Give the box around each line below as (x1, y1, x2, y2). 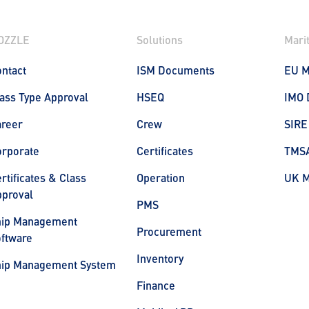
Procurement (137, 225, 201, 238)
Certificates (137, 144, 193, 157)
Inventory (137, 252, 183, 265)
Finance (137, 279, 175, 292)
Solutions (137, 33, 183, 46)
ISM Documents (137, 63, 215, 77)
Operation (137, 171, 185, 184)
